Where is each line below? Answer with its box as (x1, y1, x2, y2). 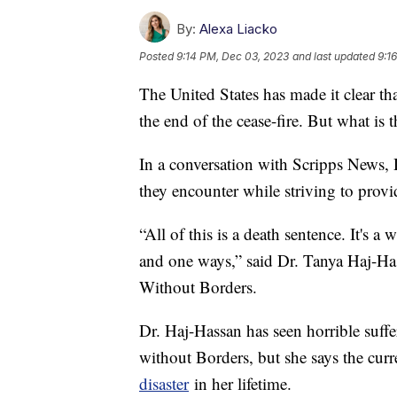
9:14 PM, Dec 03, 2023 (176, 50, 289, 64)
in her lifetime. (189, 372, 292, 395)
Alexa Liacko (199, 20, 277, 38)
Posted (139, 50, 176, 64)
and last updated (292, 50, 375, 64)
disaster (139, 372, 189, 395)
